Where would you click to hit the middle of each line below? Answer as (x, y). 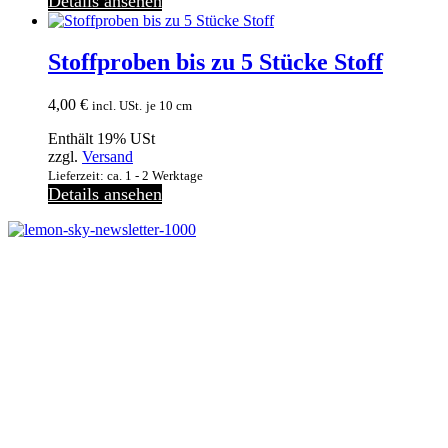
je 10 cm (169, 106)
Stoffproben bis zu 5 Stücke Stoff (215, 62)
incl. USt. (117, 106)
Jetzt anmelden (54, 334)
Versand (107, 157)
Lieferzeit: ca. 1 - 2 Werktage (125, 176)
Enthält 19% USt (101, 139)
